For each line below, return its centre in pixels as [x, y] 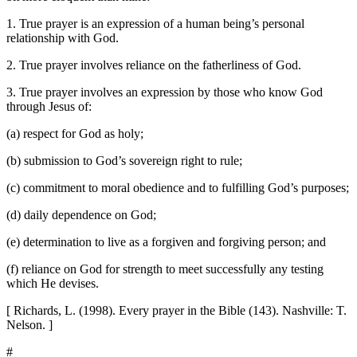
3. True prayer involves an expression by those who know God [165, 92]
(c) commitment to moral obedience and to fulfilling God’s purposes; [178, 187]
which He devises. [53, 283]
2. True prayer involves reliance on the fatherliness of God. [154, 65]
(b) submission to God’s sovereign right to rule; [124, 160]
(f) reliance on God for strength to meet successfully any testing [165, 269]
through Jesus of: [49, 106]
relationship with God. [63, 37]
